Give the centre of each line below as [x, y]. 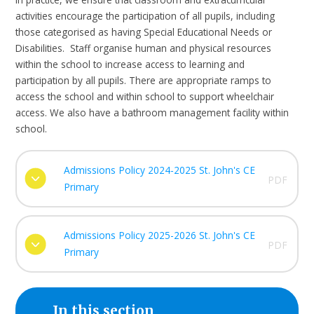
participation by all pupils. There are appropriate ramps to [144, 80]
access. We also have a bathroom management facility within [152, 112]
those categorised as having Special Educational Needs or [144, 32]
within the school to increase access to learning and [130, 64]
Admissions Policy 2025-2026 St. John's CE [159, 235]
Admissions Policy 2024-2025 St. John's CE [159, 170]
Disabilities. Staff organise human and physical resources [144, 48]
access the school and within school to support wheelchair [145, 96]
